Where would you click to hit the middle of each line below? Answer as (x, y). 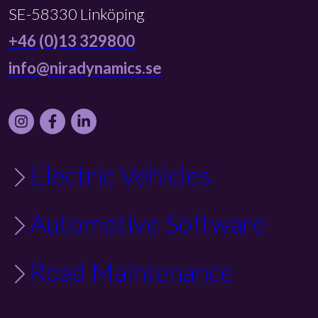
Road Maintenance (132, 271)
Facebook (97, 119)
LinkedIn (124, 119)
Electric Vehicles (120, 174)
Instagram (67, 119)
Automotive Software (148, 223)
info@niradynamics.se (85, 67)
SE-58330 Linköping (77, 13)
